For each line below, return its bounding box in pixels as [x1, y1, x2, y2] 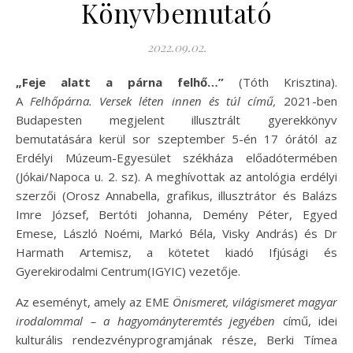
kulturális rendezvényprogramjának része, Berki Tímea [16, 332, 337, 348]
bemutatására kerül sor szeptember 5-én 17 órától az [16, 131, 337, 147]
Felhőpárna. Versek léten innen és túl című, [30, 93, 277, 110]
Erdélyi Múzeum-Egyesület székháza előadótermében [16, 150, 337, 166]
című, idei [275, 313, 337, 329]
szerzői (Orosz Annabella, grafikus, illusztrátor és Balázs [16, 188, 337, 204]
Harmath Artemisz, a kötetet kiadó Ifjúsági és [16, 244, 337, 261]
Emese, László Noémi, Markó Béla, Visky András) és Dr [16, 225, 337, 242]
